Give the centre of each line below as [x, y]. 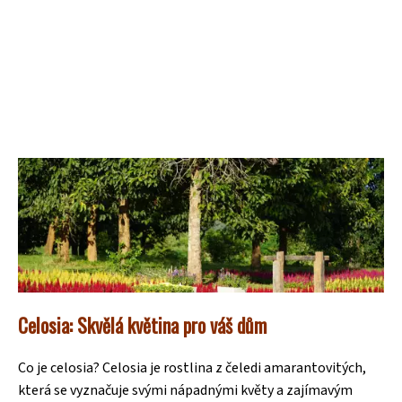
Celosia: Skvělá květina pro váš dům [142, 325]
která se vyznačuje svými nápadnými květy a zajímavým [185, 390]
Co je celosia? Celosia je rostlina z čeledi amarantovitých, [192, 368]
